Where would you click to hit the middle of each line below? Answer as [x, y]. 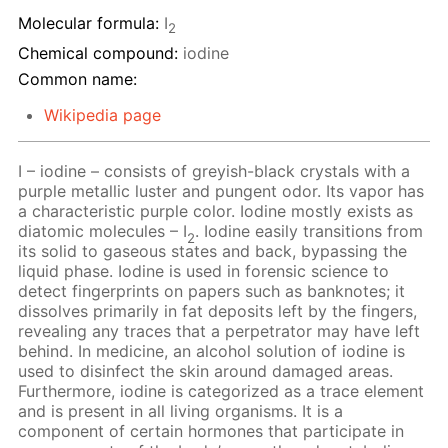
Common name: [77, 79]
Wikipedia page [102, 115]
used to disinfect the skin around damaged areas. [206, 371]
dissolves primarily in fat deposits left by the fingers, [218, 311]
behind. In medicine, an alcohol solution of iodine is [212, 351]
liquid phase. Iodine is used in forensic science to [204, 271]
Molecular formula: [88, 23]
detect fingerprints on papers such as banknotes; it [212, 291]
